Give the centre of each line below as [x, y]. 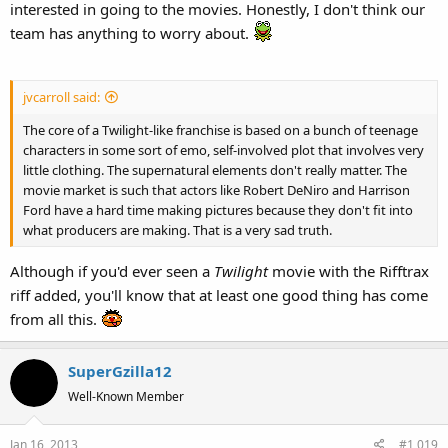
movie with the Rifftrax [350, 270]
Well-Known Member [126, 396]
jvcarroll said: [61, 97]
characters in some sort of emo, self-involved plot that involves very [223, 150]
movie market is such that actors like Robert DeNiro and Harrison [216, 190]
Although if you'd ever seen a [112, 270]
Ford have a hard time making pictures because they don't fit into [218, 210]
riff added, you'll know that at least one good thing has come [219, 294]
